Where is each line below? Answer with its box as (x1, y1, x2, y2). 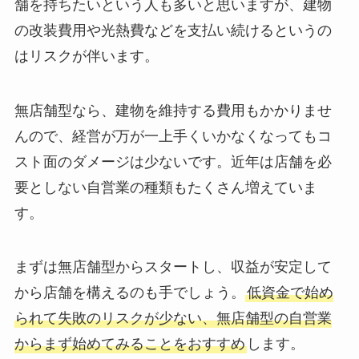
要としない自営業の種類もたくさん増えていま (14, 179, 317, 196)
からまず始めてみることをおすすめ (14, 336, 245, 353)
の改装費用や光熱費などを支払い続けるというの (14, 22, 332, 38)
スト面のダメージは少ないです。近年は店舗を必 (14, 153, 332, 170)
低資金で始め (246, 284, 333, 301)
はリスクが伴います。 (14, 47, 159, 64)
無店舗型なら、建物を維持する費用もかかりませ (14, 102, 332, 119)
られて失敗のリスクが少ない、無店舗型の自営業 (14, 310, 332, 327)
